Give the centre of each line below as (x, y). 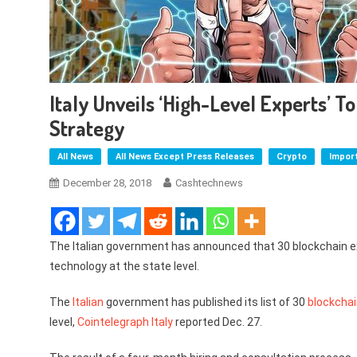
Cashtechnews (209, 183)
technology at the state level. (124, 266)
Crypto (292, 157)
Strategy (87, 128)
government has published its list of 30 (206, 302)
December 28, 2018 (107, 183)
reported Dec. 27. (218, 322)
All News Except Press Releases (185, 157)
